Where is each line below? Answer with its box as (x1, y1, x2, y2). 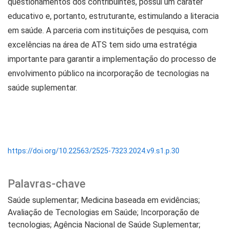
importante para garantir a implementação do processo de (8, 54, 216, 64)
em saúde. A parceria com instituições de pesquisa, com (8, 25, 208, 35)
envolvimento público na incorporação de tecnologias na (8, 68, 209, 78)
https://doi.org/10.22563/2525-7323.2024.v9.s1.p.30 (8, 146, 179, 155)
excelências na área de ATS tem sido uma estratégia (8, 39, 197, 50)
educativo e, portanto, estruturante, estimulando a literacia (8, 11, 219, 21)
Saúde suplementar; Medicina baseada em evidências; (8, 195, 200, 205)
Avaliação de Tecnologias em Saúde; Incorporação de (8, 207, 199, 217)
